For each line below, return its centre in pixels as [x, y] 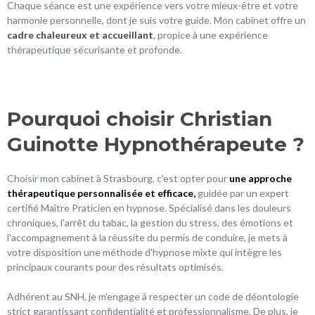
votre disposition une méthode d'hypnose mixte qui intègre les [144, 252]
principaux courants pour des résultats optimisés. [115, 266]
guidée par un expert [242, 193]
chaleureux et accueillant [95, 34]
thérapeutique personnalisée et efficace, [101, 193]
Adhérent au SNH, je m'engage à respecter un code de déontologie [153, 296]
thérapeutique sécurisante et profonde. [95, 49]
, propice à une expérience [211, 34]
